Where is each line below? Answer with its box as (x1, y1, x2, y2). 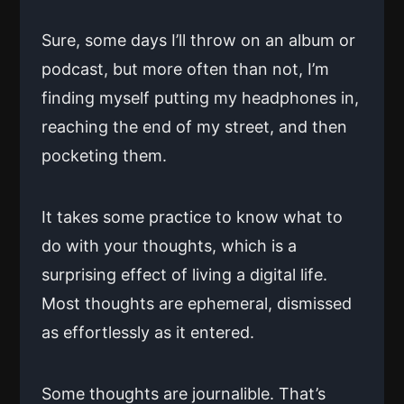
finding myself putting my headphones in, (41, 87, 359, 107)
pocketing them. (41, 145, 167, 165)
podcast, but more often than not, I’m (41, 59, 329, 78)
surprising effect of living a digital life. (41, 264, 327, 284)
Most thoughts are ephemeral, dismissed (41, 293, 352, 313)
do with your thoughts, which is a (41, 235, 297, 255)
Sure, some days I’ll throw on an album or (41, 30, 355, 50)
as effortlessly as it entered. (41, 322, 254, 342)
